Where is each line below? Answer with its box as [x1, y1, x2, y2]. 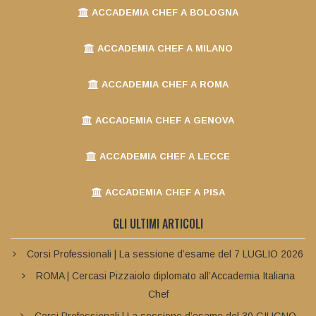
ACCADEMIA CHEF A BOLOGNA [88, 6, 238, 18]
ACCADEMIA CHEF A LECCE [97, 150, 230, 162]
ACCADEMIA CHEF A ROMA [98, 78, 229, 90]
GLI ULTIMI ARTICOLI [113, 214, 203, 232]
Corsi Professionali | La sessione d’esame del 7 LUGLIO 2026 [27, 248, 303, 260]
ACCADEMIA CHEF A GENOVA [92, 114, 234, 126]
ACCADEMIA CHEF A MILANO [94, 42, 233, 54]
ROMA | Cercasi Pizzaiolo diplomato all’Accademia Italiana [35, 269, 295, 281]
